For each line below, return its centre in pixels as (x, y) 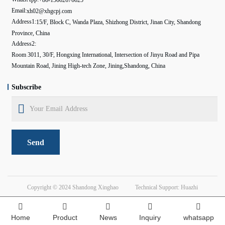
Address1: (24, 22)
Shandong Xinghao (96, 187)
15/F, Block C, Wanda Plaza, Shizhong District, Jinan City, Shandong (119, 22)
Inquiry (150, 217)
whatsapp (198, 217)
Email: (19, 11)
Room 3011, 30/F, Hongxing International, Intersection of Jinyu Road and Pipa (106, 55)
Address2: (24, 44)
